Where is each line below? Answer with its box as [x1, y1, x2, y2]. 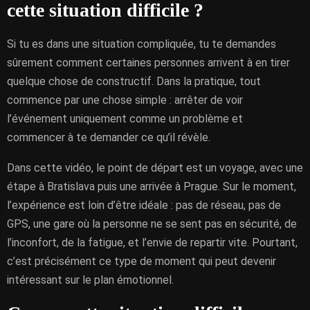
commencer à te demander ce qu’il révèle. [7, 131, 210, 144]
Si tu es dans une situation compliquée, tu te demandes [7, 37, 276, 51]
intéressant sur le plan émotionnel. [7, 273, 174, 286]
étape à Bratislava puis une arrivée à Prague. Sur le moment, [7, 180, 296, 193]
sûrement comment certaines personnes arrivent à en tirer [7, 56, 290, 69]
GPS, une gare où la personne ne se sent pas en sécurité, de [7, 217, 297, 230]
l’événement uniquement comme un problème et [7, 112, 243, 125]
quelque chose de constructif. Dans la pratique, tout [7, 75, 261, 88]
